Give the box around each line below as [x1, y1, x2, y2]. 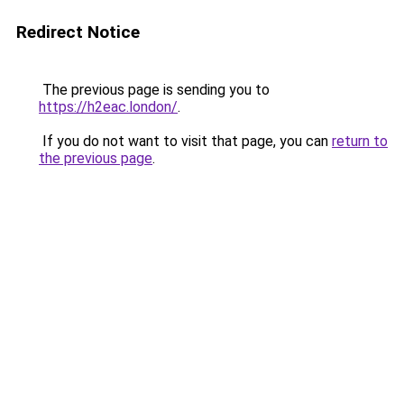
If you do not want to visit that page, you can [39, 133, 332, 150]
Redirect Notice [16, 22, 140, 42]
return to [332, 133, 388, 150]
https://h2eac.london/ [39, 98, 178, 115]
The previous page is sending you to [39, 81, 270, 98]
